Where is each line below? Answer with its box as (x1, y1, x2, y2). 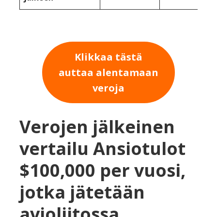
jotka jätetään (19, 180, 145, 204)
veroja (93, 81, 124, 94)
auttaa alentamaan (59, 65, 158, 79)
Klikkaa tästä (75, 50, 142, 63)
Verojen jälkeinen (19, 114, 175, 139)
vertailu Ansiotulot (19, 136, 186, 160)
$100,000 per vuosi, (19, 158, 186, 182)
